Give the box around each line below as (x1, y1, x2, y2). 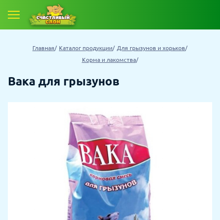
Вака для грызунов (8, 75, 119, 88)
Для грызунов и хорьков (117, 45, 185, 52)
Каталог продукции (59, 45, 112, 52)
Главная (32, 45, 55, 52)
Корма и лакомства (82, 56, 136, 63)
